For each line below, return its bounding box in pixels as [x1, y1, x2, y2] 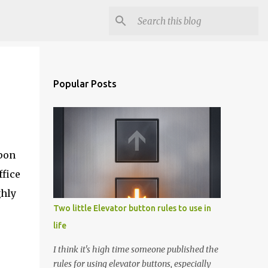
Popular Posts [53, 78, 117, 89]
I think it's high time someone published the [53, 244, 218, 255]
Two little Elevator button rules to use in [53, 203, 211, 213]
